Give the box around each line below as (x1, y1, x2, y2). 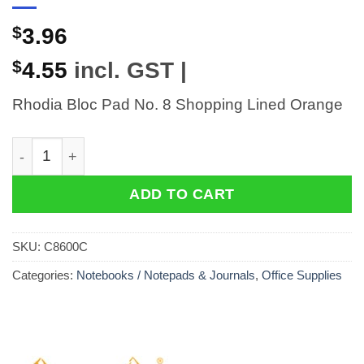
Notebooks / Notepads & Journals (76, 268, 255, 283)
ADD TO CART (128, 185, 236, 203)
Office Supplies (262, 268, 342, 283)
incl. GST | (67, 56, 187, 83)
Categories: (12, 268, 76, 283)
